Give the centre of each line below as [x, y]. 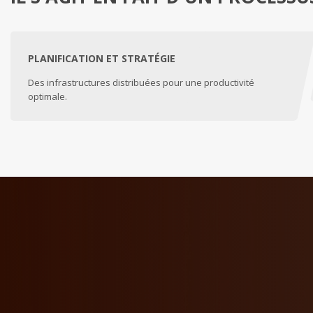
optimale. [48, 96]
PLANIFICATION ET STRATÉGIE [102, 58]
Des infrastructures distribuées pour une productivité [141, 82]
